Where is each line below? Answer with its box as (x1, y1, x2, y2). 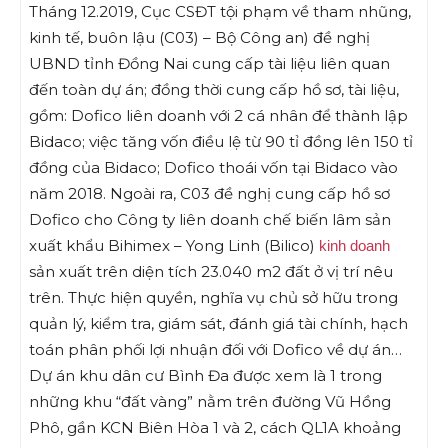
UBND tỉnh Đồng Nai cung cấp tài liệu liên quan (29, 54, 390, 74)
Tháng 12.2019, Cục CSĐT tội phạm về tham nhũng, (29, 2, 411, 22)
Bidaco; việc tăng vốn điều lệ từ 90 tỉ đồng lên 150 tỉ (29, 132, 413, 152)
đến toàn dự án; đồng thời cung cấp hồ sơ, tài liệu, (29, 80, 399, 100)
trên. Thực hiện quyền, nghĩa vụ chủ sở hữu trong (29, 288, 398, 308)
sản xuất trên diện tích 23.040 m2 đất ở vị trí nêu (29, 262, 393, 282)
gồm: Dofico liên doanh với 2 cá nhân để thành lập (29, 106, 408, 126)
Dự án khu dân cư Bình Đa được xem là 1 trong (29, 366, 382, 386)
